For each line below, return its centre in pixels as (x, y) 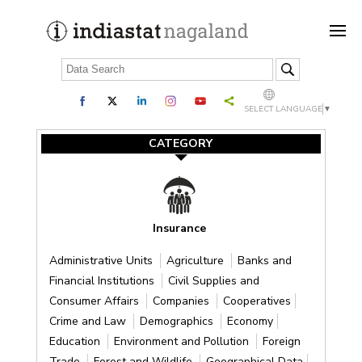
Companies (182, 301)
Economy (250, 321)
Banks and (264, 260)
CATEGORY (181, 143)
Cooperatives (257, 301)
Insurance (180, 228)
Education (76, 341)
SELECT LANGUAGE (284, 109)
